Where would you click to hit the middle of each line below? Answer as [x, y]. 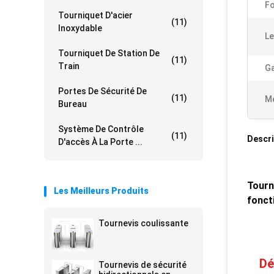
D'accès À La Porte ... [100, 142]
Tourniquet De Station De [109, 53]
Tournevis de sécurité [143, 265]
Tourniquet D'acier [95, 15]
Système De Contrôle [101, 129]
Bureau [72, 104]
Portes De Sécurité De [102, 91]
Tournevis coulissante [143, 223]
